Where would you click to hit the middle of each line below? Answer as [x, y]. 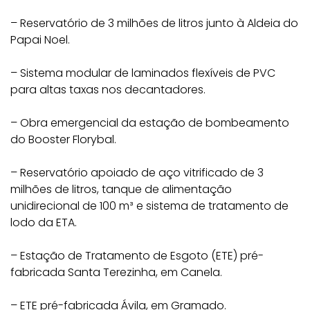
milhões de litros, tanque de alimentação [121, 189]
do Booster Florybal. [63, 139]
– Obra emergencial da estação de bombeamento [150, 123]
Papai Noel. [40, 40]
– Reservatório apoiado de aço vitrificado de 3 [137, 173]
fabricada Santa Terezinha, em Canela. [116, 272]
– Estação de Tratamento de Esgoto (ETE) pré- [137, 256]
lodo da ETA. [44, 222]
